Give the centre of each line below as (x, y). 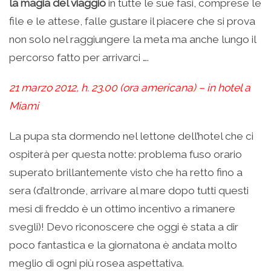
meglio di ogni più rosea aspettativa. (96, 263)
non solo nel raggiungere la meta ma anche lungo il (132, 40)
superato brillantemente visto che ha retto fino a (126, 173)
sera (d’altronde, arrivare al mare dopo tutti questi (129, 191)
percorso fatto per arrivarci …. (79, 58)
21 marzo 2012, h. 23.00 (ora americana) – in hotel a (130, 88)
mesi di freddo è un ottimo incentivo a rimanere (122, 209)
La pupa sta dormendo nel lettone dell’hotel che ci (131, 136)
